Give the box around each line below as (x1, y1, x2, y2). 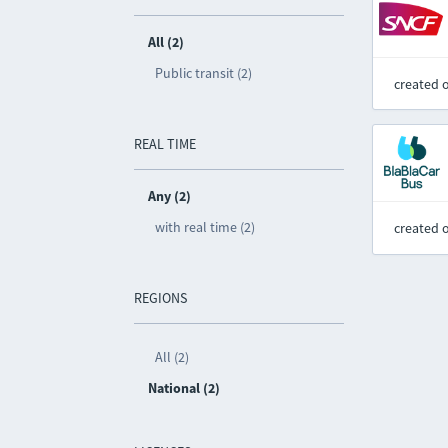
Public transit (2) (155, 64, 253, 82)
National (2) (148, 379, 221, 397)
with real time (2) (155, 218, 256, 236)
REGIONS (134, 289, 188, 307)
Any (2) (148, 187, 192, 205)
